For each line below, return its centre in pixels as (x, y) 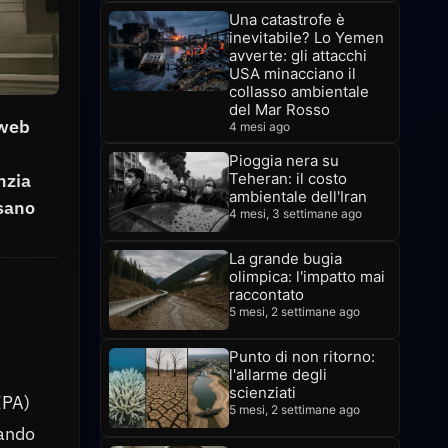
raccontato (266, 295)
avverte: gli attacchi (298, 55)
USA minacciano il (292, 73)
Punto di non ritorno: (302, 357)
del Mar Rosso (279, 109)
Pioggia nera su (284, 160)
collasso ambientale (299, 91)
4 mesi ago (259, 126)
